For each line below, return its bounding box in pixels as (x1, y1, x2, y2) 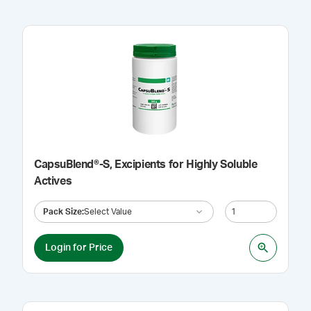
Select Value (84, 207, 132, 216)
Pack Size (43, 207, 82, 216)
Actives (34, 176, 72, 187)
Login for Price (45, 242, 112, 253)
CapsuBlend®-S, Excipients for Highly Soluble (34, 159, 258, 170)
